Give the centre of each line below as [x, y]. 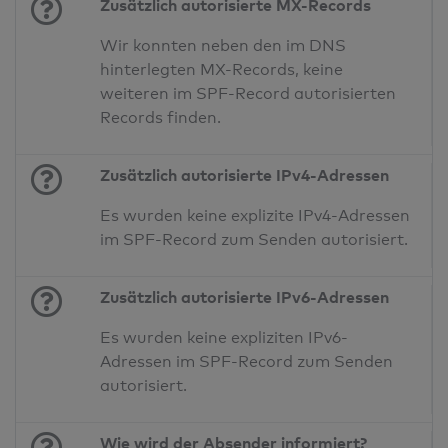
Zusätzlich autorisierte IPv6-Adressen [245, 297]
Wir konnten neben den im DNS [223, 46]
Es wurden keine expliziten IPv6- [224, 338]
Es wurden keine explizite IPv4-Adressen [255, 216]
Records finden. [161, 118]
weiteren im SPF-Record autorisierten [248, 94]
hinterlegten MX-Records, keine [222, 70]
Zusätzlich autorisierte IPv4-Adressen [245, 175]
